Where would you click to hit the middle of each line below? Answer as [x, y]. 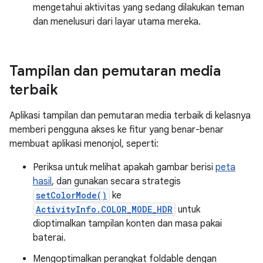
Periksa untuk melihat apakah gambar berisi [124, 167]
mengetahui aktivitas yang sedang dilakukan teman [139, 8]
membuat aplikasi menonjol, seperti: [84, 144]
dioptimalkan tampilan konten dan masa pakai [127, 224]
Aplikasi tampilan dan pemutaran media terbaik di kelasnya [130, 116]
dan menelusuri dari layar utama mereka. [117, 22]
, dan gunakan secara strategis [116, 181]
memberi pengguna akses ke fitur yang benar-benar [117, 130]
